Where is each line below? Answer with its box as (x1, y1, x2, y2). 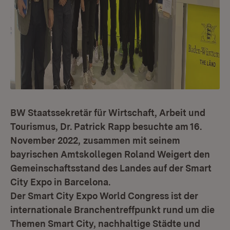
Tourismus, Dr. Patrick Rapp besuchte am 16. (10, 121, 202, 132)
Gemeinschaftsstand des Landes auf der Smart (10, 163, 212, 174)
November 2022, (10, 135, 81, 146)
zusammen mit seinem (83, 135, 180, 146)
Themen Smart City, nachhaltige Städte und (10, 218, 200, 229)
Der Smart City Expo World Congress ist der (10, 190, 198, 201)
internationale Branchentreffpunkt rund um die (10, 204, 215, 215)
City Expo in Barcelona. (10, 177, 110, 187)
